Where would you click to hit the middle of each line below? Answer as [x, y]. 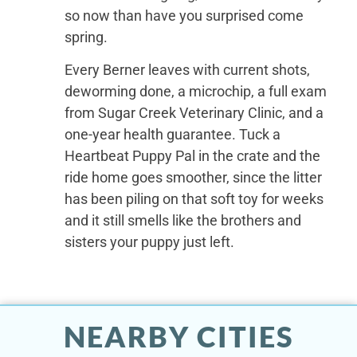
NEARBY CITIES [178, 336]
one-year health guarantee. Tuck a [173, 135]
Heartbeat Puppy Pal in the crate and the [193, 156]
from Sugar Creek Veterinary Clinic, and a [194, 113]
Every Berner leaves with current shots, [188, 70]
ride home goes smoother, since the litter [194, 178]
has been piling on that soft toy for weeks [194, 199]
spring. [86, 37]
